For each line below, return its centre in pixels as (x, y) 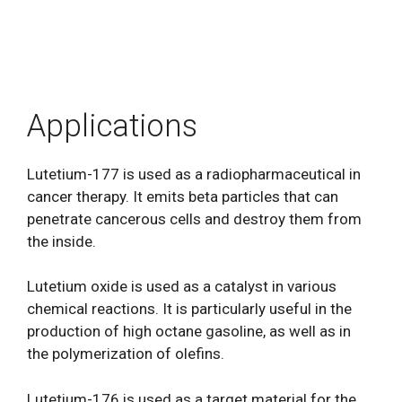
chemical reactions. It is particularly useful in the (189, 309)
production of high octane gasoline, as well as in (189, 331)
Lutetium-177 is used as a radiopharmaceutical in (194, 174)
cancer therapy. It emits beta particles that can (183, 196)
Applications (112, 126)
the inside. (61, 241)
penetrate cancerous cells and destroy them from (194, 218)
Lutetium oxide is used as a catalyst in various (182, 286)
